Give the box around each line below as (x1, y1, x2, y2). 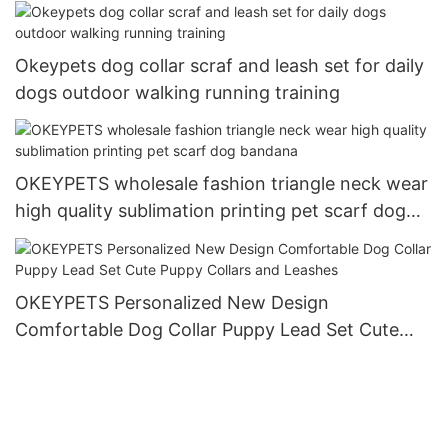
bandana (15, 227, 89, 249)
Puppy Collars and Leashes (15, 345, 242, 367)
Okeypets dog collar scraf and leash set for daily (15, 54, 424, 76)
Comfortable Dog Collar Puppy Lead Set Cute (15, 318, 399, 340)
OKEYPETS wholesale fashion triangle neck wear (15, 173, 428, 195)
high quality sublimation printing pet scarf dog (15, 200, 406, 222)
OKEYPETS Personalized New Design (15, 291, 329, 313)
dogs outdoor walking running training (15, 81, 340, 103)
